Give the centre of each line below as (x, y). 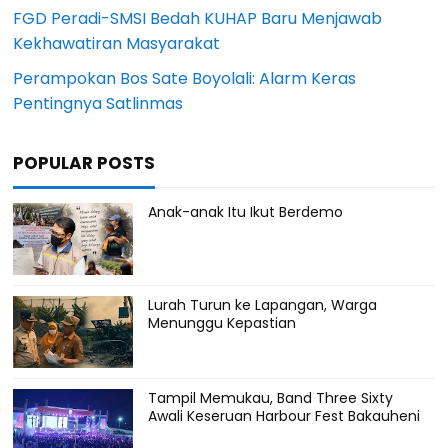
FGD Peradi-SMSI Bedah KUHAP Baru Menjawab (198, 18)
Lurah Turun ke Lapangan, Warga (263, 304)
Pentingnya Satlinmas (98, 103)
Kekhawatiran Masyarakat (117, 43)
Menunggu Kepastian (222, 322)
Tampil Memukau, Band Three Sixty (271, 397)
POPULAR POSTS (84, 162)
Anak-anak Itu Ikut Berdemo (246, 211)
